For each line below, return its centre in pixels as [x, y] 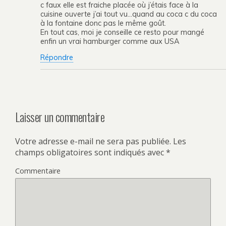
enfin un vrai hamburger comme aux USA [110, 41]
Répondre [57, 57]
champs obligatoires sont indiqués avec [91, 153]
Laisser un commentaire [60, 117]
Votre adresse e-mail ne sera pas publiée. [93, 142]
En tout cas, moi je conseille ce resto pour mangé [122, 32]
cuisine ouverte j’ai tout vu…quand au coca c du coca [129, 14]
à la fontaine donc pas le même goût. [103, 23]
